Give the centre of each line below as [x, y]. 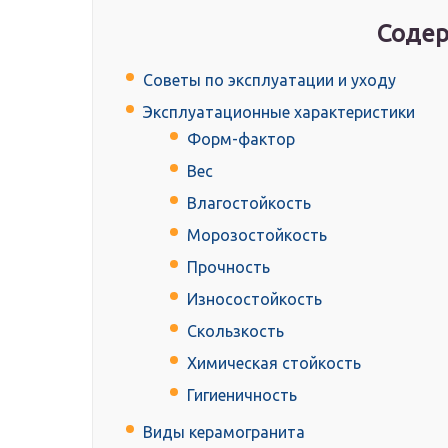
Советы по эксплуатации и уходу [269, 80]
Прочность [228, 267]
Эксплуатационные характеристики [279, 112]
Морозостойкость [257, 235]
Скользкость [235, 331]
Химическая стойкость [274, 363]
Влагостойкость [249, 203]
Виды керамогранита [224, 432]
